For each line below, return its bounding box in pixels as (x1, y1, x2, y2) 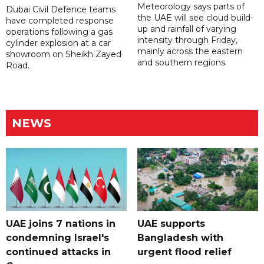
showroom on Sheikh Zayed (6, 48, 121, 60)
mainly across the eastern (137, 45, 243, 57)
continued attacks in (6, 246, 111, 258)
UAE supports (137, 217, 205, 229)
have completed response (6, 15, 114, 26)
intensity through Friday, (137, 34, 237, 45)
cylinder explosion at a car (6, 37, 111, 48)
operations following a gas (6, 26, 113, 37)
